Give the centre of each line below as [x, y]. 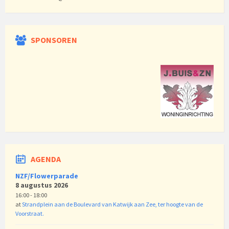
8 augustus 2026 [42, 185]
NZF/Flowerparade [47, 176]
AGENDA [46, 159]
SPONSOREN [54, 40]
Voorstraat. [30, 214]
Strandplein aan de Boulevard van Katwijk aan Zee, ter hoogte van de [112, 204]
